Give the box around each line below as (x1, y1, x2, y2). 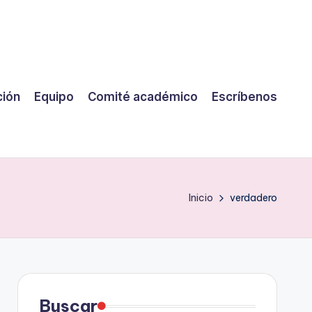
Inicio (189, 192, 213, 204)
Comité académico (88, 89, 198, 104)
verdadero (230, 192, 277, 204)
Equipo (34, 89, 74, 104)
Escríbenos (212, 89, 277, 104)
